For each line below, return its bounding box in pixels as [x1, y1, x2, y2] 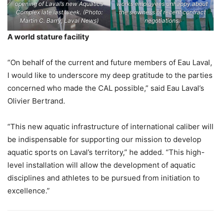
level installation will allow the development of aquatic [7, 160, 195, 170]
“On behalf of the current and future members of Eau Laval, [7, 57, 212, 67]
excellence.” [7, 185, 50, 195]
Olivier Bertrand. [7, 96, 65, 106]
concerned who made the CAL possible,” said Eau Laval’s [7, 83, 204, 93]
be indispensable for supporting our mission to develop [7, 134, 201, 144]
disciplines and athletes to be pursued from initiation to [7, 173, 200, 183]
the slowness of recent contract [118, 8, 206, 16]
